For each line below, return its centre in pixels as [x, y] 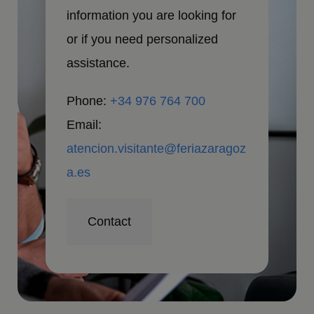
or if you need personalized [143, 40]
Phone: [89, 101]
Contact [110, 222]
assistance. [98, 63]
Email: [84, 125]
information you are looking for [152, 16]
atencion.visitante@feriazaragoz [157, 149]
